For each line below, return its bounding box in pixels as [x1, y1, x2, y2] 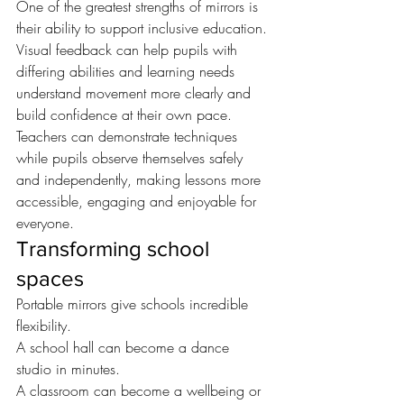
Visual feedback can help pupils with [16, 40, 242, 60]
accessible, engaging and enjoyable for [16, 191, 261, 212]
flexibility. [16, 316, 71, 336]
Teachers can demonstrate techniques [16, 126, 242, 147]
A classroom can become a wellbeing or [16, 381, 265, 401]
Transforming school [16, 236, 215, 262]
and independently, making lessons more [16, 170, 265, 190]
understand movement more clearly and [16, 83, 255, 104]
